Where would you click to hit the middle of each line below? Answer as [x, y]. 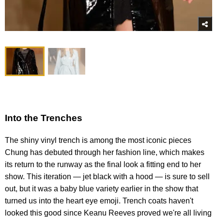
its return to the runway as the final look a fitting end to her [103, 164]
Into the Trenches [44, 118]
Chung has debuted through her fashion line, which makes [105, 152]
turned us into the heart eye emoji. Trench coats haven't [99, 201]
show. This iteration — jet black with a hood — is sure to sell [107, 176]
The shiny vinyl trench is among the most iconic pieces [98, 140]
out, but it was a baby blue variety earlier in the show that [101, 188]
